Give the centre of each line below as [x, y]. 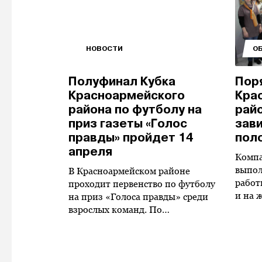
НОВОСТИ [104, 49]
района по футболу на [135, 110]
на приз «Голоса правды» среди [138, 197]
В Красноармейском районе [129, 171]
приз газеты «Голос [128, 124]
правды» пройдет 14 [131, 138]
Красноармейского [127, 96]
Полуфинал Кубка [122, 82]
